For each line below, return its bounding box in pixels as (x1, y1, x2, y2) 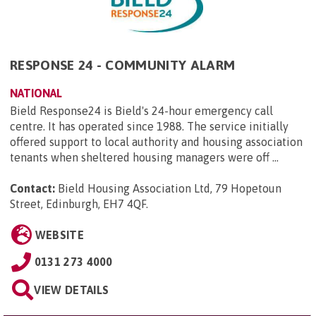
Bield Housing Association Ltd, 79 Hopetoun (58, 182, 281, 195)
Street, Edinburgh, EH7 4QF (10, 197, 146, 211)
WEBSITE (35, 229, 84, 242)
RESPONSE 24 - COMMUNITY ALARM (10, 57, 236, 73)
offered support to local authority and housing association (10, 135, 303, 149)
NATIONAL (10, 87, 62, 100)
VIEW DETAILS (34, 284, 109, 297)
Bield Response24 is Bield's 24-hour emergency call (10, 104, 273, 118)
